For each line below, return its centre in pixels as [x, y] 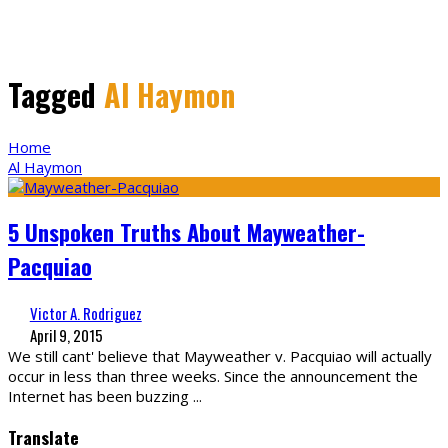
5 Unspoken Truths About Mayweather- [186, 232]
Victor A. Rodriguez [85, 313]
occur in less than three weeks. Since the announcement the [213, 376]
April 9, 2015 [66, 335]
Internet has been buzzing [100, 396]
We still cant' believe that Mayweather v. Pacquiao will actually [220, 356]
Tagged [56, 94]
